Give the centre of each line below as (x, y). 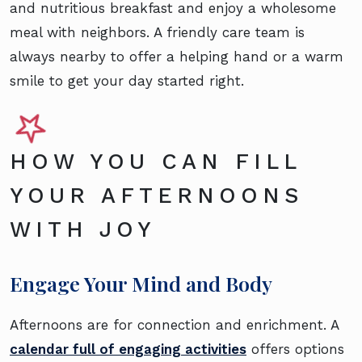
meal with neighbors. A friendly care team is (157, 33)
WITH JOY (83, 230)
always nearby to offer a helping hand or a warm (177, 57)
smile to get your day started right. (127, 81)
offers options (295, 349)
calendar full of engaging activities (128, 349)
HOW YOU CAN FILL (155, 162)
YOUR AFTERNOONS (156, 196)
